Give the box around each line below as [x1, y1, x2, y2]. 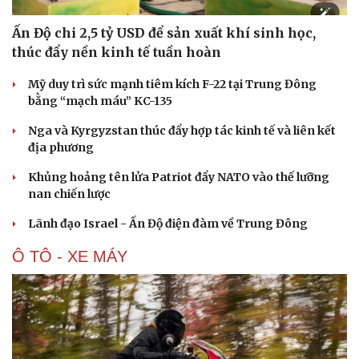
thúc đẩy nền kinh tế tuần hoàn [12, 44, 221, 61]
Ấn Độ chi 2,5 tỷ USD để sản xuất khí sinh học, [12, 25, 316, 42]
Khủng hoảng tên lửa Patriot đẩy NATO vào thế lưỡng [28, 170, 329, 185]
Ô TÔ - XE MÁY [12, 248, 127, 266]
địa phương [28, 140, 94, 155]
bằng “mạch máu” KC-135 [28, 94, 172, 109]
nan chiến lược [28, 187, 111, 202]
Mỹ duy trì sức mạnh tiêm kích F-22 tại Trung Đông [28, 77, 317, 92]
